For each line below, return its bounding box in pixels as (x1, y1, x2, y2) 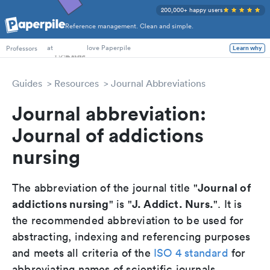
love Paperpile (87, 43, 131, 52)
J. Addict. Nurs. (131, 196, 214, 211)
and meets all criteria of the (12, 246, 154, 260)
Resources (54, 77, 99, 89)
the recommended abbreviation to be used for (12, 213, 244, 227)
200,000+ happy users (161, 5, 223, 14)
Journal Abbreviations (111, 77, 206, 89)
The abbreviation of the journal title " (12, 181, 198, 195)
